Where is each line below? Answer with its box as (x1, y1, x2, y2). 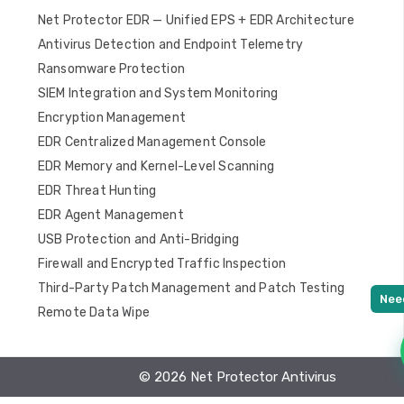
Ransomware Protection (37, 61, 186, 77)
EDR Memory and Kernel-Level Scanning (37, 159, 275, 174)
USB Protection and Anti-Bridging (37, 232, 240, 247)
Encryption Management (37, 110, 187, 125)
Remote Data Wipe (37, 305, 151, 320)
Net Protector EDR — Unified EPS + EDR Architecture (37, 13, 354, 28)
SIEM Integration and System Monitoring (37, 86, 279, 101)
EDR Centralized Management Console (37, 134, 267, 150)
